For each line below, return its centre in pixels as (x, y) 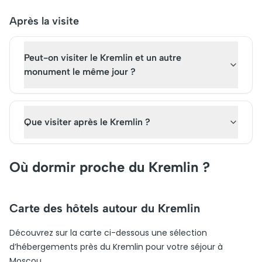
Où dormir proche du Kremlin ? (110, 167)
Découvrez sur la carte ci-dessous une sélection (108, 233)
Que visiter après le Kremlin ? (87, 122)
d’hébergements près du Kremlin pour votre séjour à (116, 247)
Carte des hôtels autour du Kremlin (105, 208)
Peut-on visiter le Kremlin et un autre (103, 58)
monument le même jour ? (80, 72)
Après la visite (44, 21)
